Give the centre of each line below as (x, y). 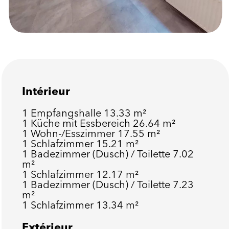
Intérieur (46, 91)
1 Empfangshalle (63, 113)
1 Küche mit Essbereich (77, 123)
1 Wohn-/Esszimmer (70, 133)
